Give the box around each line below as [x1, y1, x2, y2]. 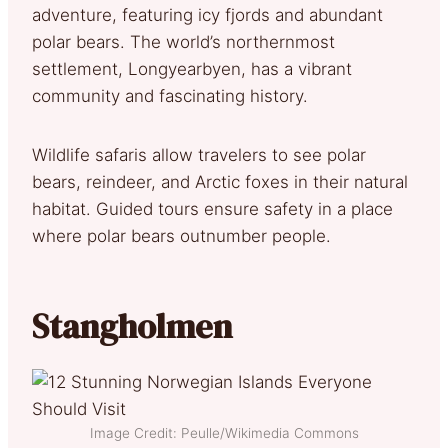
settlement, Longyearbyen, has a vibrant [32, 58, 352, 79]
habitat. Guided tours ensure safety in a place [32, 198, 393, 219]
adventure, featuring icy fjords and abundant [32, 4, 383, 25]
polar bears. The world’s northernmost [32, 31, 335, 52]
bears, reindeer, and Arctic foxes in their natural [32, 171, 408, 192]
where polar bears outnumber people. [32, 225, 331, 246]
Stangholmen [32, 302, 246, 349]
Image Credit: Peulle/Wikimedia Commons [89, 424, 359, 441]
